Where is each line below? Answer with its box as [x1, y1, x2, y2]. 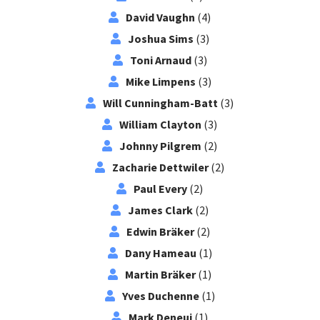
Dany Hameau [124, 245, 196, 260]
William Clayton [119, 116, 202, 131]
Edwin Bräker [126, 224, 195, 239]
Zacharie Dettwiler [112, 159, 209, 174]
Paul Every [134, 181, 188, 196]
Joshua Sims [127, 31, 194, 46]
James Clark [128, 202, 194, 217]
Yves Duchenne [121, 288, 199, 303]
